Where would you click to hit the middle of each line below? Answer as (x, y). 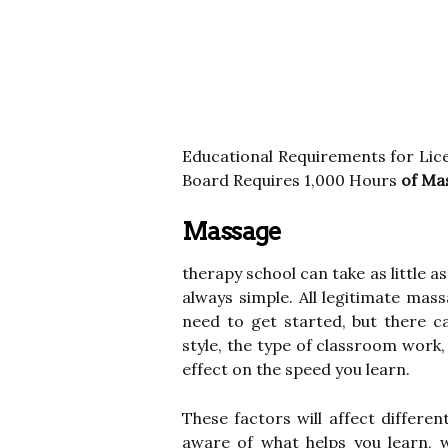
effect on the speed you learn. (296, 369)
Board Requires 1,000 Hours (291, 180)
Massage (232, 231)
